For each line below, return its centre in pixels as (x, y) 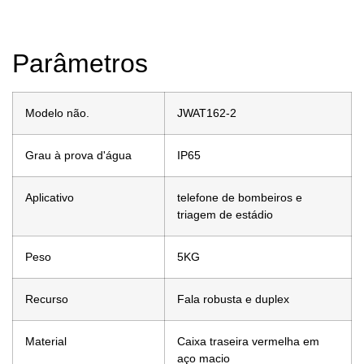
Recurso (47, 299)
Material (46, 342)
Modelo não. (57, 113)
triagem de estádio (225, 215)
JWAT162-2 (207, 113)
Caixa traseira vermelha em (248, 342)
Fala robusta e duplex (233, 299)
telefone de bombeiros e (240, 198)
